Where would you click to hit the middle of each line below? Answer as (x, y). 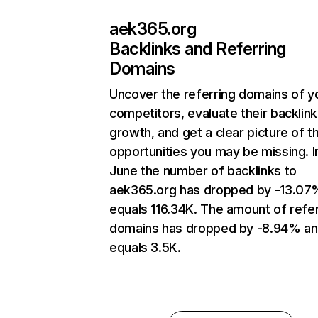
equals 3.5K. (145, 248)
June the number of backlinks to (203, 171)
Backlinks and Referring (198, 49)
